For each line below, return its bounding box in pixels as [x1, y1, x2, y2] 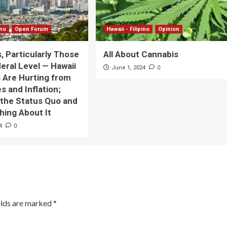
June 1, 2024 [111, 64, 145, 71]
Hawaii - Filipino [106, 26, 149, 33]
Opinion [158, 26, 179, 33]
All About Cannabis [103, 49, 178, 60]
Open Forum [15, 26, 49, 33]
